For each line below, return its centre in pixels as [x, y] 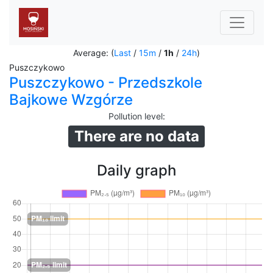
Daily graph [136, 170]
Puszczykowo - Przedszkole [106, 83]
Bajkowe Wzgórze [71, 100]
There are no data [136, 136]
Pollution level [135, 116]
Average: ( [94, 53]
